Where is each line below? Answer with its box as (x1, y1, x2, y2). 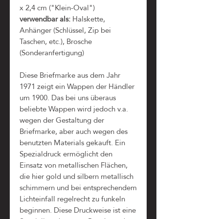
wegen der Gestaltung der (20, 112, 104, 127)
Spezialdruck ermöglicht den (20, 146, 112, 161)
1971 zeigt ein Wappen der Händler (20, 79, 134, 93)
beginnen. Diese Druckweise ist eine (20, 202, 136, 217)
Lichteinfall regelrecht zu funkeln (20, 191, 125, 206)
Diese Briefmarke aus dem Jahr (20, 67, 120, 82)
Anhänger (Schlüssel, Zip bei (20, 22, 111, 37)
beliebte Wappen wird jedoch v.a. (20, 101, 128, 116)
